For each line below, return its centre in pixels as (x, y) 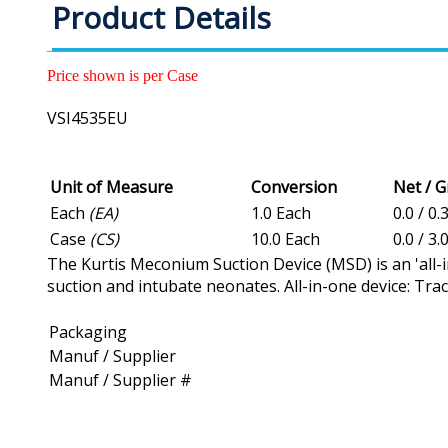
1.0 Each (281, 213)
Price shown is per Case (122, 76)
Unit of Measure (111, 187)
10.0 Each (285, 239)
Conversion (294, 187)
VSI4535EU (87, 118)
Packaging (88, 332)
